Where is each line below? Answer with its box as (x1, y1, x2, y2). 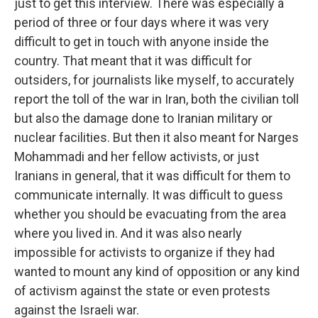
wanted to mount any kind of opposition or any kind (14, 264, 300, 279)
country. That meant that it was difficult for (14, 53, 252, 68)
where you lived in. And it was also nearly (14, 226, 242, 241)
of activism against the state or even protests (14, 283, 270, 298)
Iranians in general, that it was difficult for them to (14, 168, 290, 183)
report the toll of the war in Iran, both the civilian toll (14, 92, 299, 106)
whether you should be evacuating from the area (14, 207, 286, 221)
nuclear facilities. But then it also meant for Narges (14, 130, 299, 145)
